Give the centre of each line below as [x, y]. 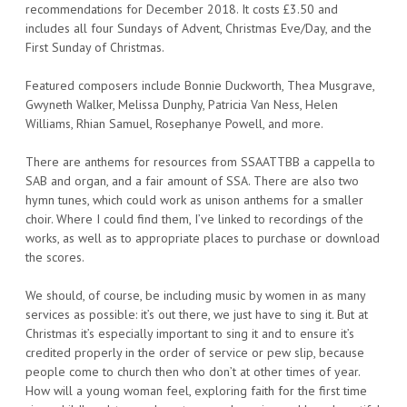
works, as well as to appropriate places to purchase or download [203, 238]
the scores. [55, 257]
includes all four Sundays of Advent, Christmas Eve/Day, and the [199, 28]
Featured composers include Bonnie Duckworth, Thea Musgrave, [200, 85]
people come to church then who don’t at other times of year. [193, 371]
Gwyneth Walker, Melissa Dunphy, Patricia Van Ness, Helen [182, 104]
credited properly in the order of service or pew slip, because [195, 352]
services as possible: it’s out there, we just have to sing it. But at [197, 314]
